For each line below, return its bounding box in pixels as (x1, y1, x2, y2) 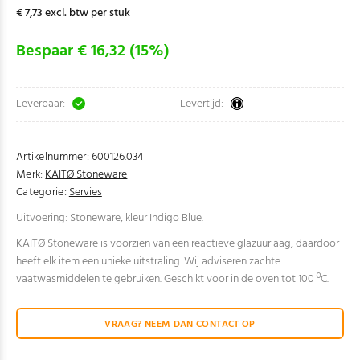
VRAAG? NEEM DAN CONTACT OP (104, 316, 256, 333)
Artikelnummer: (16, 148, 89, 166)
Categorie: (16, 183, 67, 202)
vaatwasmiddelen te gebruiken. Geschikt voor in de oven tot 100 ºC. (16, 270, 329, 288)
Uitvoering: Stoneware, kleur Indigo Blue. (16, 209, 203, 227)
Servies (68, 183, 102, 202)
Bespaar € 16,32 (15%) (16, 39, 170, 64)
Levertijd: (180, 95, 223, 113)
